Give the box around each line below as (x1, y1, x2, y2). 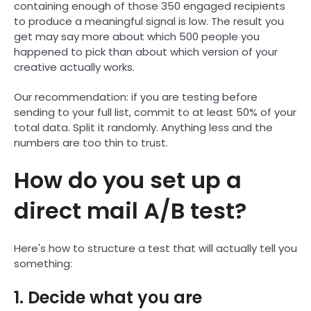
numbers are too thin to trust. (14, 135, 168, 150)
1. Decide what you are (14, 285, 202, 309)
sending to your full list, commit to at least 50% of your (14, 104, 296, 119)
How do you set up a (14, 164, 242, 196)
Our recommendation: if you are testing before (14, 89, 258, 104)
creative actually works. (14, 59, 135, 74)
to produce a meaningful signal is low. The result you (14, 13, 284, 28)
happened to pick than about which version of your (14, 44, 278, 59)
